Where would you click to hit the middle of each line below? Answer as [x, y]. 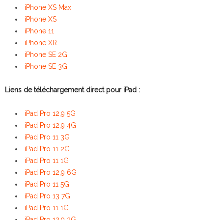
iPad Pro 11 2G [47, 149]
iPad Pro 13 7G [47, 196]
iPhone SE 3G [46, 67]
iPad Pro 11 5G [47, 184]
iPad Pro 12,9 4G [50, 125]
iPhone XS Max [48, 8]
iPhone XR [41, 43]
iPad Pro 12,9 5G [50, 114]
